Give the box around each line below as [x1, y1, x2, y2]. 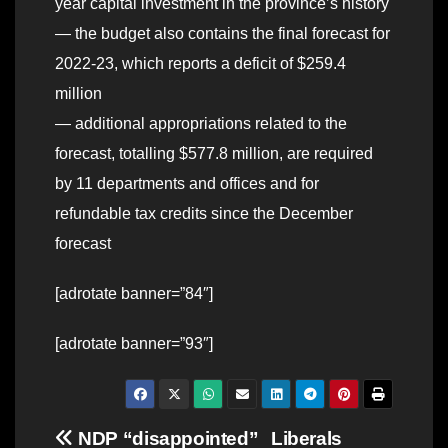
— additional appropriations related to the [55, 115, 347, 133]
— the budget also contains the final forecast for [55, 25, 390, 43]
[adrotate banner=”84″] [55, 285, 213, 303]
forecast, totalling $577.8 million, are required [55, 145, 373, 163]
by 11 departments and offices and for [55, 175, 319, 193]
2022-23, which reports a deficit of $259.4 [55, 55, 346, 73]
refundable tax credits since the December [55, 205, 353, 223]
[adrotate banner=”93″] [55, 335, 213, 353]
